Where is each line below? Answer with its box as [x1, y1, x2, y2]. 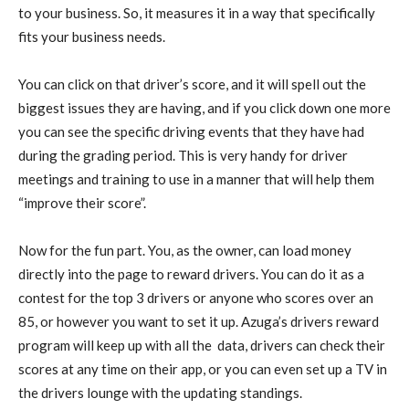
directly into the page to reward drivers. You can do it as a [18, 266, 364, 282]
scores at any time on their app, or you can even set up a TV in [18, 361, 387, 377]
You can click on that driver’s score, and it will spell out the [18, 76, 366, 92]
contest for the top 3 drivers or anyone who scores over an [18, 289, 373, 306]
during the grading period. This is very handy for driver [18, 147, 348, 163]
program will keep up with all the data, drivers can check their [18, 337, 385, 353]
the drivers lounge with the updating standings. [18, 384, 302, 401]
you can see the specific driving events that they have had [18, 123, 364, 140]
